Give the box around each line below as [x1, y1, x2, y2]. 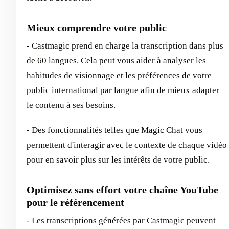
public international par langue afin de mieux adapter [27, 85, 219, 96]
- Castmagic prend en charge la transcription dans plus [27, 41, 223, 51]
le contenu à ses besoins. [27, 100, 116, 110]
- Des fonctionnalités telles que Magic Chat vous [27, 125, 202, 135]
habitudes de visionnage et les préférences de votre [27, 71, 212, 81]
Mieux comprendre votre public [27, 22, 167, 34]
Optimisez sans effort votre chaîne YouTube [27, 184, 218, 196]
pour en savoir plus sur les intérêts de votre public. [27, 155, 210, 165]
